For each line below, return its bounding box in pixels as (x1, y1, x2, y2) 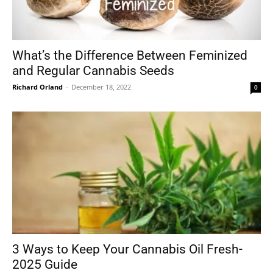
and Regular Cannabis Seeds (12, 63, 174, 78)
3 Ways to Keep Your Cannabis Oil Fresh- (12, 242, 243, 257)
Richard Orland (12, 82, 63, 91)
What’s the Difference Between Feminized (12, 48, 247, 63)
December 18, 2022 (71, 82, 131, 91)
